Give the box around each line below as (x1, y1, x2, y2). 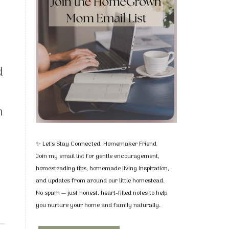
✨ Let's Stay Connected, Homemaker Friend (35, 139, 156, 150)
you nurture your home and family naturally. (35, 200, 161, 211)
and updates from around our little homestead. (35, 176, 165, 187)
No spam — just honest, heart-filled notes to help (35, 188, 167, 199)
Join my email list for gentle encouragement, (35, 151, 159, 162)
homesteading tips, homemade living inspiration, (35, 164, 169, 174)
